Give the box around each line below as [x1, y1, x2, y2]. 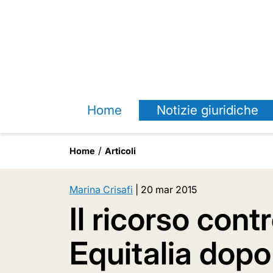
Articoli [105, 146, 136, 156]
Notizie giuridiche [156, 102, 258, 118]
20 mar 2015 [141, 183, 197, 196]
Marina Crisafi [69, 183, 133, 196]
